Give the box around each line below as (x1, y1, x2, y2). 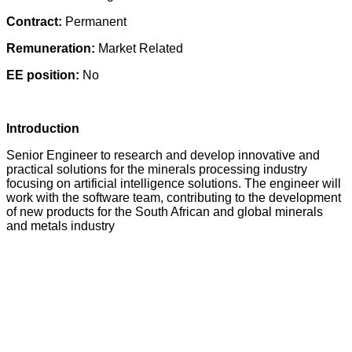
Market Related (98, 42, 183, 55)
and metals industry (6, 219, 115, 233)
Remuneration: (6, 42, 98, 55)
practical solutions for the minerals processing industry (6, 163, 307, 176)
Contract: (6, 15, 65, 28)
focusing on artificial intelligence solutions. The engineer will (6, 177, 341, 190)
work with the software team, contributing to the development (6, 191, 341, 204)
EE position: (6, 68, 82, 82)
